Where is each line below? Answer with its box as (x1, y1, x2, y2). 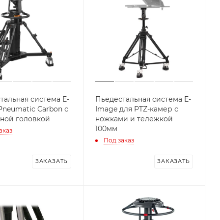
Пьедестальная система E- (95, 94, 191, 104)
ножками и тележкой (95, 114, 173, 123)
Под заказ (103, 137, 134, 144)
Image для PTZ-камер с (95, 104, 178, 113)
